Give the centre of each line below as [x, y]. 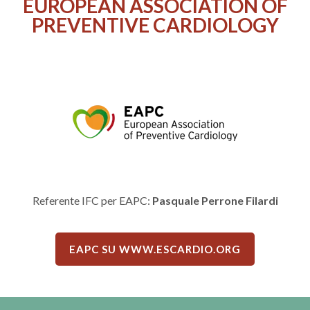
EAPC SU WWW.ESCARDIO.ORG [155, 249]
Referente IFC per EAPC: [92, 200]
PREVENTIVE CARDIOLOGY [155, 25]
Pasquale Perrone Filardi [215, 200]
